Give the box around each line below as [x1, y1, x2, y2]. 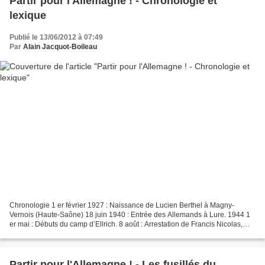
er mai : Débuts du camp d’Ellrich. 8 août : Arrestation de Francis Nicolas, [9, 219, 243, 228]
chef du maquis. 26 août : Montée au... [9, 229, 131, 238]
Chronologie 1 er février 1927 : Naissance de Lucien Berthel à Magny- [9, 201, 234, 209]
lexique [9, 9, 46, 22]
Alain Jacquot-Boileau [23, 43, 97, 51]
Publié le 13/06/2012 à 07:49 [9, 33, 103, 42]
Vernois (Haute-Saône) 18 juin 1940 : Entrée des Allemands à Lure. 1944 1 [9, 210, 250, 219]
